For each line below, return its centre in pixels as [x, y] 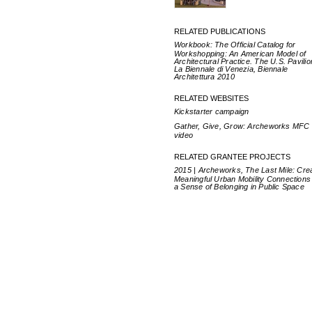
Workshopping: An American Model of [240, 54]
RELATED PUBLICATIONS [220, 31]
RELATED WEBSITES [211, 98]
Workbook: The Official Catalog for [235, 45]
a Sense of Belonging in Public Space [239, 187]
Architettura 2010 [204, 77]
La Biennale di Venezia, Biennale [231, 69]
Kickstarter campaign [212, 111]
